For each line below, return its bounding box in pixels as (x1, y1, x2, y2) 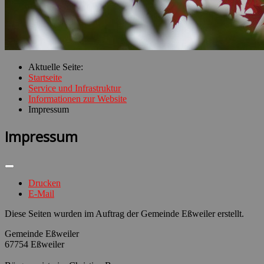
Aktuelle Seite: (28, 62, 88, 72)
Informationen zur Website (28, 94, 127, 104)
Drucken (28, 177, 61, 188)
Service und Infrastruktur (28, 83, 121, 93)
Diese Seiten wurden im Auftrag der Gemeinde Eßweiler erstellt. (5, 208, 244, 219)
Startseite (28, 72, 62, 82)
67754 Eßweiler (5, 239, 64, 249)
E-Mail (28, 188, 54, 199)
